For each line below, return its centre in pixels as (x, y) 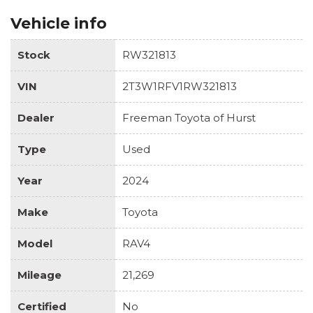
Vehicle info (59, 23)
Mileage (39, 275)
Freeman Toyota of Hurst (189, 117)
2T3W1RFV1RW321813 (180, 86)
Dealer (36, 117)
